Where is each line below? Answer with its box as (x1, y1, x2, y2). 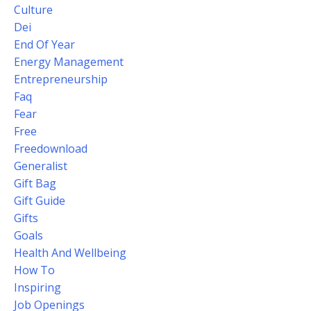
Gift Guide (14, 193, 65, 209)
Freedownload (14, 141, 87, 157)
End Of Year (14, 37, 75, 53)
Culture (14, 2, 53, 18)
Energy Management (14, 54, 124, 70)
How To (14, 262, 55, 278)
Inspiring (14, 280, 61, 296)
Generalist (14, 158, 67, 174)
